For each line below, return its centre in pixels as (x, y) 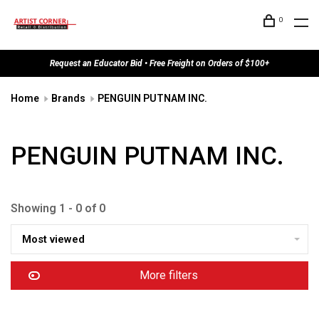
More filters (169, 275)
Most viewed (53, 239)
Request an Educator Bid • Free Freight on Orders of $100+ (159, 63)
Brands (68, 98)
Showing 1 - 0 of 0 (58, 208)
